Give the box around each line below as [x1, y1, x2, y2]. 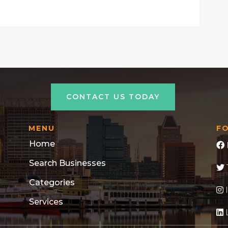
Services [28, 196, 63, 207]
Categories [28, 177, 75, 187]
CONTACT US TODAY [66, 92, 160, 101]
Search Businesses [28, 158, 106, 168]
